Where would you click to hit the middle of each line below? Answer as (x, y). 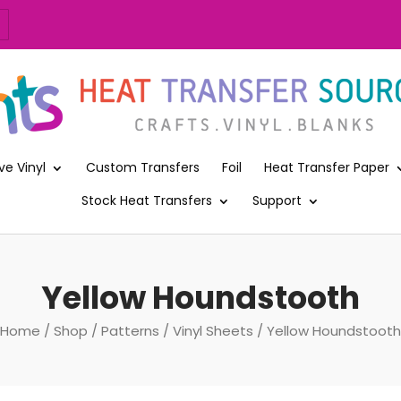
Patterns (130, 330)
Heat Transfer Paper (327, 167)
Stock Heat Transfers (147, 200)
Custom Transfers (143, 167)
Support (277, 200)
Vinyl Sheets (213, 330)
